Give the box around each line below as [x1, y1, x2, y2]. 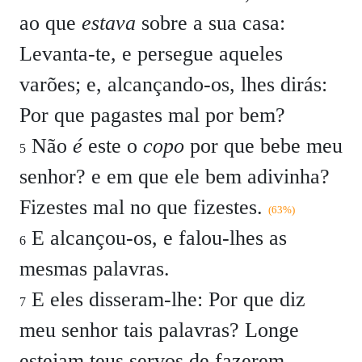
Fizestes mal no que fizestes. [19, 196, 263, 219]
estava [82, 11, 136, 35]
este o [82, 134, 143, 158]
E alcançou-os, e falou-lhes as [26, 226, 287, 250]
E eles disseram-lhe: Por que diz [26, 288, 305, 311]
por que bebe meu [184, 134, 343, 158]
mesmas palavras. [19, 257, 170, 280]
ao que [19, 11, 82, 35]
